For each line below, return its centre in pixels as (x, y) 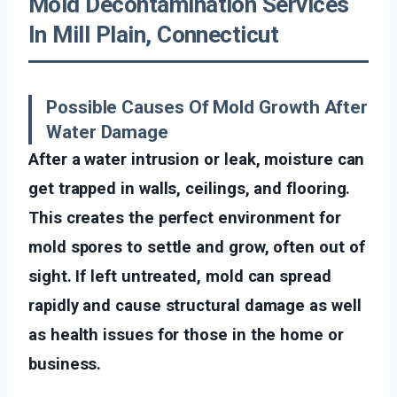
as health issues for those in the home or (186, 335)
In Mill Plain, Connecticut (154, 35)
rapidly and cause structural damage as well (195, 306)
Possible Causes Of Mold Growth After (207, 108)
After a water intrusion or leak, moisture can (197, 160)
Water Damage (108, 132)
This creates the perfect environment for (185, 218)
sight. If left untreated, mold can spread (180, 276)
